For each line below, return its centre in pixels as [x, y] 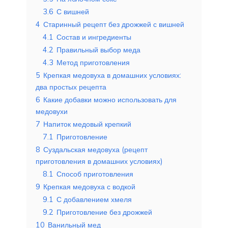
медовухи [52, 111]
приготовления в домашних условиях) [99, 161]
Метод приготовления [93, 62]
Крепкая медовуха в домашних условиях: [112, 75]
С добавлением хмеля [94, 199]
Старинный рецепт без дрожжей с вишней [114, 24]
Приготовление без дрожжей [104, 212]
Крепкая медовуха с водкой [89, 187]
